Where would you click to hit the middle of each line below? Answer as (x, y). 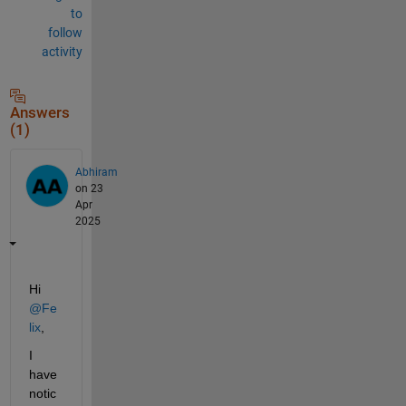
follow (65, 32)
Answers (39, 112)
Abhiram (96, 172)
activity (62, 51)
